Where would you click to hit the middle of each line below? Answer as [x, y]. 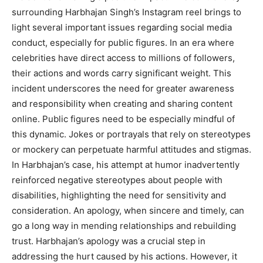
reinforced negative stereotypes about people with [117, 180]
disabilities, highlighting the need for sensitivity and [119, 195]
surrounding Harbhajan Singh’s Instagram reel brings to [127, 12]
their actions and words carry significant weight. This [122, 73]
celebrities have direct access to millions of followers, [123, 58]
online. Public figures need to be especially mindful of [123, 119]
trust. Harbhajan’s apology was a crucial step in [109, 241]
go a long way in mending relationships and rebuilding [124, 226]
